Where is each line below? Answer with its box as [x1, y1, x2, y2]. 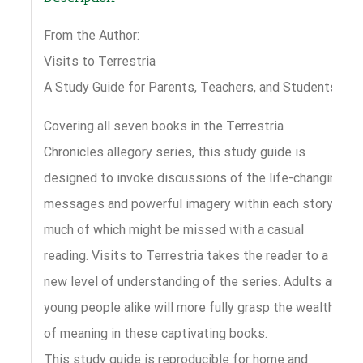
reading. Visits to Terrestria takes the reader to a [43, 247, 328, 263]
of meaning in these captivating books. [43, 325, 267, 341]
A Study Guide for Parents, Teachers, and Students [43, 79, 337, 95]
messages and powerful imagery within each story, [43, 195, 335, 211]
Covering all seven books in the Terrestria [43, 117, 284, 134]
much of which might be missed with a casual [43, 221, 304, 237]
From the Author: [43, 27, 139, 43]
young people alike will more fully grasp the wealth [43, 299, 335, 315]
